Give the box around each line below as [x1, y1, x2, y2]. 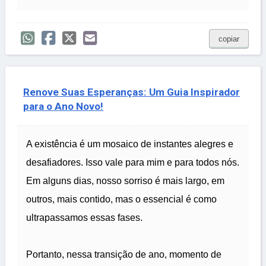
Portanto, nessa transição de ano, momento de [26, 249, 221, 260]
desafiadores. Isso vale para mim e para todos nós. [26, 157, 239, 168]
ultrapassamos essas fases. [26, 213, 142, 223]
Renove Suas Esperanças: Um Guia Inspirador [23, 86, 240, 99]
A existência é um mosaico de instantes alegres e [26, 139, 233, 150]
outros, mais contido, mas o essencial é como [26, 194, 217, 205]
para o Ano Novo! [23, 100, 103, 113]
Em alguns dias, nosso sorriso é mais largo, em [26, 176, 224, 186]
